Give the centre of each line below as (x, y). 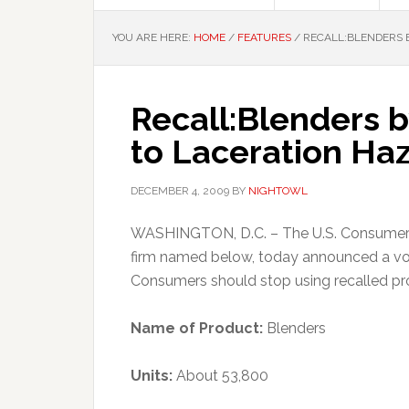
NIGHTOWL (278, 191)
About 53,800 (220, 376)
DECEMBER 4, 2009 (180, 191)
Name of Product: (197, 328)
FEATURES (264, 37)
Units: (152, 376)
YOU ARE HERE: (153, 37)
